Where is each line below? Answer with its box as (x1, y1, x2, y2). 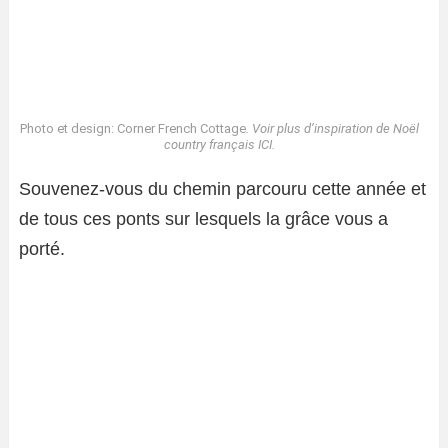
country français (163, 136, 258, 152)
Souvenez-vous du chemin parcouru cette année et (19, 178, 426, 199)
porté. (19, 238, 65, 259)
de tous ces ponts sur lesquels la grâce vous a (19, 208, 388, 229)
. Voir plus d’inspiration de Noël (245, 120, 419, 136)
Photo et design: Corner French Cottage (19, 120, 246, 136)
